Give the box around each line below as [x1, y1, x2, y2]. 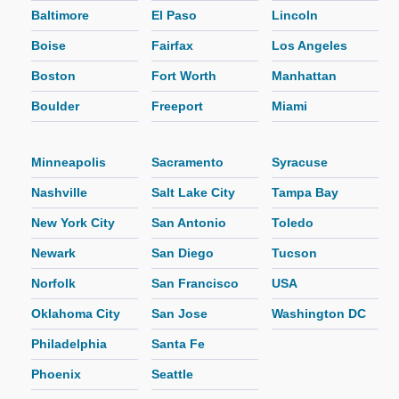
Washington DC [272, 305, 366, 321]
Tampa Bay [272, 184, 338, 199]
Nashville [31, 184, 87, 199]
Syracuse [272, 154, 328, 169]
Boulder [31, 99, 79, 114]
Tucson [272, 245, 317, 260]
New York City [31, 215, 115, 230]
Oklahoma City [31, 305, 120, 321]
